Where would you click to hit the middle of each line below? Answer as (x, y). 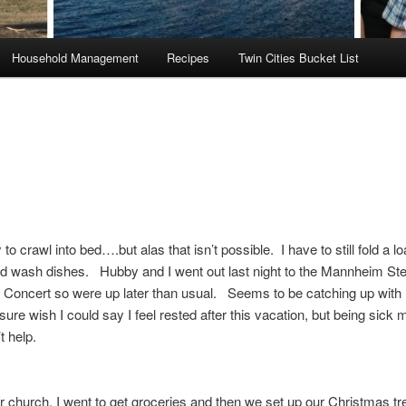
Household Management (75, 58)
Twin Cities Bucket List (298, 58)
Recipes (188, 58)
